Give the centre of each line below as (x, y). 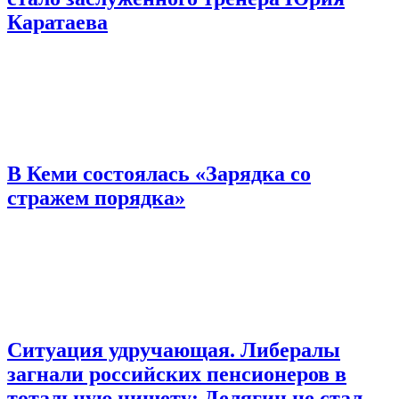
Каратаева (57, 22)
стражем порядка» (96, 198)
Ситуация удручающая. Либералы (174, 350)
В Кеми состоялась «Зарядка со (159, 174)
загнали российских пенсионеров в (177, 375)
